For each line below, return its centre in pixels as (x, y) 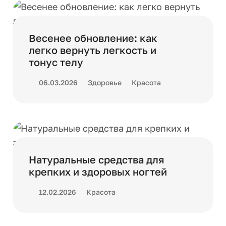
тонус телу (56, 62)
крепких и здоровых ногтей (98, 172)
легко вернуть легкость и (93, 50)
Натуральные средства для (97, 159)
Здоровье (105, 82)
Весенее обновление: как (93, 38)
